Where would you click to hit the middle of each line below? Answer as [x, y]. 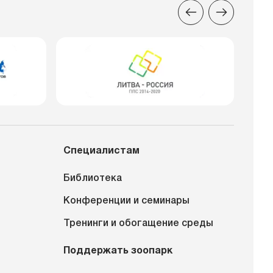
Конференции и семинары [126, 201]
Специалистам [101, 151]
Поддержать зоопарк [118, 251]
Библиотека [93, 179]
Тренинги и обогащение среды [138, 224]
